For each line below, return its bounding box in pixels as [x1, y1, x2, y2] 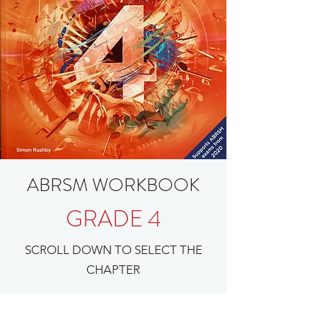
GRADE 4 [65, 202, 161, 235]
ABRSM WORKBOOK [27, 171, 200, 198]
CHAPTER [86, 262, 140, 277]
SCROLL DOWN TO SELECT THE [24, 242, 202, 257]
